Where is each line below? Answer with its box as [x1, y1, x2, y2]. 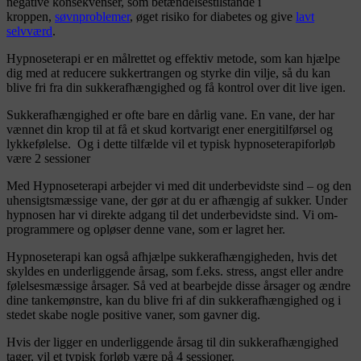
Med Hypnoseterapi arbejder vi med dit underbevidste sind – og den [6, 178, 351, 193]
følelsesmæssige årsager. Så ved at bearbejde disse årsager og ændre [6, 278, 351, 293]
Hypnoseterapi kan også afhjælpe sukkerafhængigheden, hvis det [6, 249, 337, 263]
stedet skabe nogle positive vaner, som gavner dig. [6, 307, 260, 322]
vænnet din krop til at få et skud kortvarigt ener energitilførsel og [6, 122, 333, 136]
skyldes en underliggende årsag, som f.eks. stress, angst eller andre [6, 263, 343, 278]
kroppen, [6, 9, 55, 23]
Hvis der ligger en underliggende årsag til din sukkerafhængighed [6, 334, 338, 349]
